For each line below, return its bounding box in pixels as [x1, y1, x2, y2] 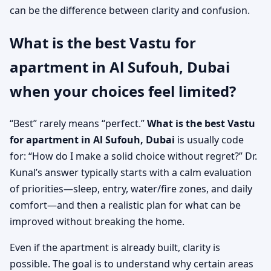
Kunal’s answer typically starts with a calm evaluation [10, 166, 252, 180]
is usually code [175, 133, 244, 147]
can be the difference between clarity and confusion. [10, 4, 250, 18]
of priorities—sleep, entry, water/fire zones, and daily [10, 182, 252, 196]
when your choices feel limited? [10, 81, 236, 102]
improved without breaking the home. [10, 215, 184, 229]
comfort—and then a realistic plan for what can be [10, 198, 241, 212]
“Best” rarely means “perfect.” [10, 117, 147, 131]
